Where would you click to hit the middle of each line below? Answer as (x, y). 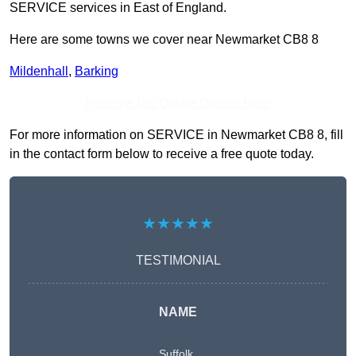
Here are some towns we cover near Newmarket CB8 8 (164, 39)
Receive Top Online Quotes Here (178, 103)
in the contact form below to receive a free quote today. (162, 154)
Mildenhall (39, 71)
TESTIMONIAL (178, 260)
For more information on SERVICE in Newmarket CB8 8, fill (176, 135)
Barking (97, 71)
